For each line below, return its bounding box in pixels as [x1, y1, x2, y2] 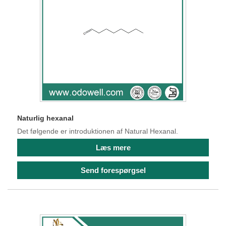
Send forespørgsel [80, 166, 146, 175]
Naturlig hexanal [17, 114, 74, 122]
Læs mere [95, 143, 131, 152]
